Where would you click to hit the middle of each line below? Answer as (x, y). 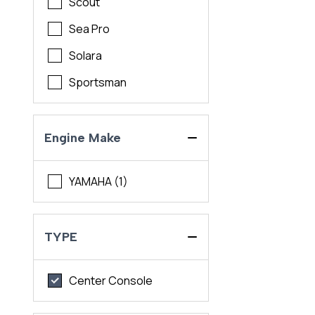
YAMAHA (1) (99, 182)
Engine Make (83, 138)
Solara (86, 56)
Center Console (111, 281)
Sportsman (98, 83)
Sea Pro (90, 29)
